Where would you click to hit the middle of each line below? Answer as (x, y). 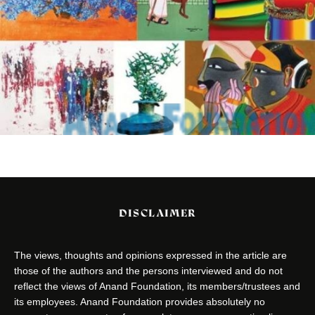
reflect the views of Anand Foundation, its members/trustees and (157, 286)
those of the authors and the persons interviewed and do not (148, 270)
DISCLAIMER (157, 213)
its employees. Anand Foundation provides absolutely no (140, 301)
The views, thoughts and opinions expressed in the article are (150, 255)
